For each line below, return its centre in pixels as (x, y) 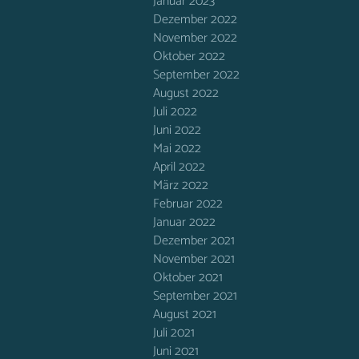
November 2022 (195, 38)
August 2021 (185, 315)
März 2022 (181, 186)
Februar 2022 (188, 204)
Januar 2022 (184, 222)
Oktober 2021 (188, 278)
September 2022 (196, 75)
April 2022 (179, 167)
